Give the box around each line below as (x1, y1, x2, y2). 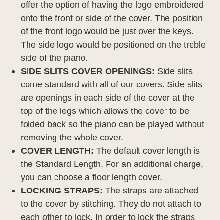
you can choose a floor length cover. (21, 172, 163, 182)
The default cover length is (94, 145, 200, 156)
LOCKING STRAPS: (21, 185, 103, 195)
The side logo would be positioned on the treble (21, 39, 206, 50)
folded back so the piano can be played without (21, 119, 205, 129)
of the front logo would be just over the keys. (21, 26, 194, 36)
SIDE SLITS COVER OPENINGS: (21, 66, 155, 76)
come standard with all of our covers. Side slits (21, 79, 203, 89)
